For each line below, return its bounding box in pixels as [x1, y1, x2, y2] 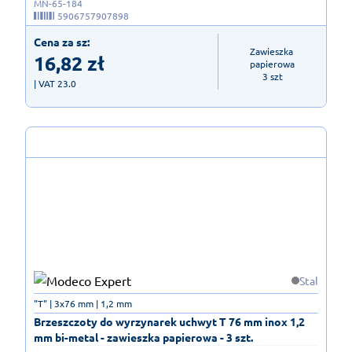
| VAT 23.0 [34, 77, 76, 90]
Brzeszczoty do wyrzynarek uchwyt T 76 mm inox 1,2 [34, 313, 305, 328]
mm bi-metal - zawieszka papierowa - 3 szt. [34, 329, 253, 344]
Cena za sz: [34, 35, 90, 49]
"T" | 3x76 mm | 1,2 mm [34, 296, 132, 310]
